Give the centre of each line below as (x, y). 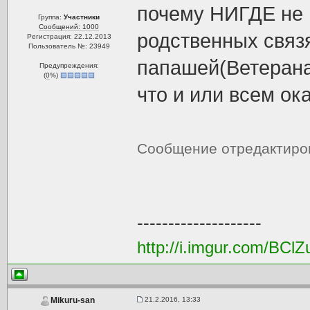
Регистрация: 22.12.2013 (69, 36)
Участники (82, 17)
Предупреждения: (69, 65)
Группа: (51, 17)
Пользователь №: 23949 (69, 46)
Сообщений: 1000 (69, 27)
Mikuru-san (72, 301)
